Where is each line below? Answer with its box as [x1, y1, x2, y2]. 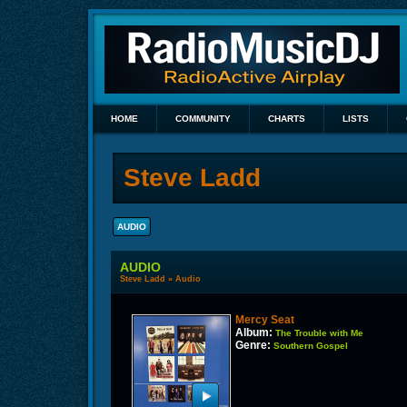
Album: [235, 326, 273, 339]
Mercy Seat [235, 313, 295, 326]
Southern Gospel [273, 341, 349, 351]
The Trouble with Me [275, 328, 364, 338]
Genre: [235, 339, 272, 352]
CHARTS [268, 114, 305, 124]
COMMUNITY [175, 114, 231, 124]
